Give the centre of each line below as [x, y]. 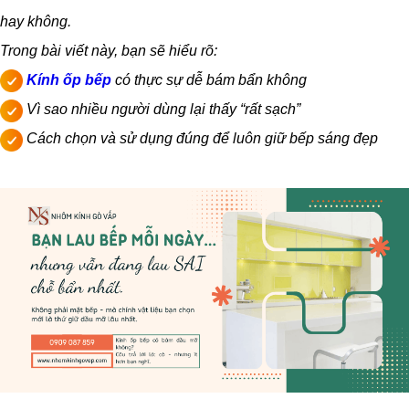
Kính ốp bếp [69, 80]
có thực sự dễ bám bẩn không [209, 80]
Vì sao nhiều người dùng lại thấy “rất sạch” [162, 110]
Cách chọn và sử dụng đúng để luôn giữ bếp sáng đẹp [200, 139]
